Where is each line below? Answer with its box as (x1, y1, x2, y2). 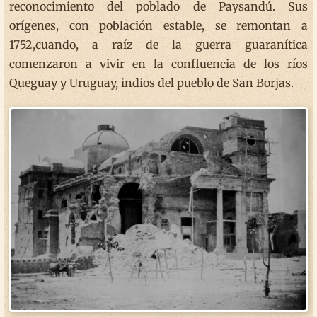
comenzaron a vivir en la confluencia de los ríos (9, 57, 308, 71)
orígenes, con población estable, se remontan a (9, 18, 308, 33)
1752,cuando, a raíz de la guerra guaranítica (9, 38, 308, 52)
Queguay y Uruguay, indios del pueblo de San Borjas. (9, 76, 294, 90)
